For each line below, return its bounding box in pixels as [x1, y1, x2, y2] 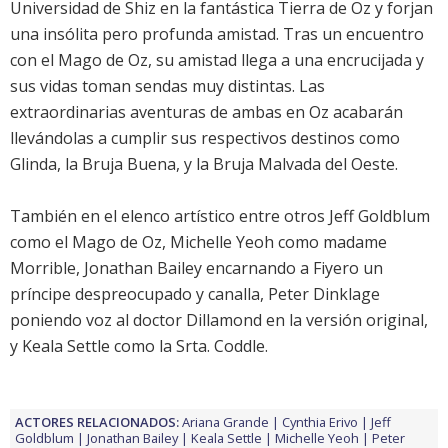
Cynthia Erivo [282, 413, 358, 432]
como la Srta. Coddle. [110, 335, 268, 358]
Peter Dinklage [268, 283, 380, 306]
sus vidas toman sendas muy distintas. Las [10, 75, 325, 98]
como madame [274, 231, 387, 254]
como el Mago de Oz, [10, 231, 170, 254]
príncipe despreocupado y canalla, [10, 283, 268, 306]
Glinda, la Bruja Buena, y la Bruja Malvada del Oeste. [10, 153, 398, 176]
